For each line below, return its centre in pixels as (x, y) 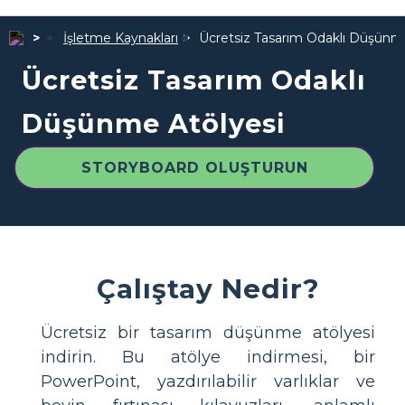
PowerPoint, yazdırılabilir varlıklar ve (208, 381)
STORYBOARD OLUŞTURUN (194, 168)
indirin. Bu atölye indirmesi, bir (208, 357)
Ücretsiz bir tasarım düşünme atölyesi (208, 333)
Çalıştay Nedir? (208, 288)
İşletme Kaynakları (121, 38)
